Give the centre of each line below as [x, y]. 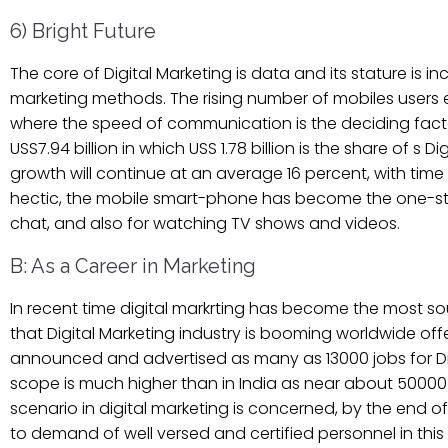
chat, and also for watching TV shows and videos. [205, 223]
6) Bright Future [83, 30]
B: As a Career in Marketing [133, 265]
